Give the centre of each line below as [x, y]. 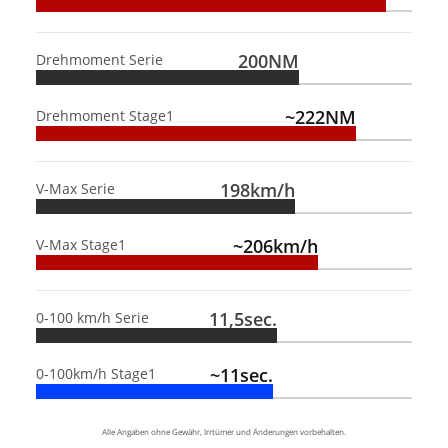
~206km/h [275, 245]
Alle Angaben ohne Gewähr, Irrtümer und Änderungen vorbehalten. [224, 431]
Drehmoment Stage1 [105, 115]
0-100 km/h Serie [92, 317]
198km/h [258, 189]
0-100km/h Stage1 [96, 373]
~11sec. [241, 374]
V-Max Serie [75, 188]
